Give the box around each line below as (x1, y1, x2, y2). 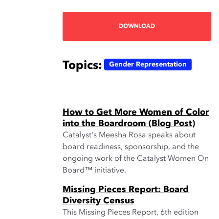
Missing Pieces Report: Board (63, 185, 189, 194)
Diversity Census (63, 197, 134, 205)
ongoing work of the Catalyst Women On (63, 155, 209, 163)
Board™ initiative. (63, 167, 126, 175)
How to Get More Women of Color (63, 108, 209, 117)
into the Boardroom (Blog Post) (63, 119, 195, 128)
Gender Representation (109, 61, 187, 68)
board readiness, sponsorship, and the (63, 143, 199, 151)
